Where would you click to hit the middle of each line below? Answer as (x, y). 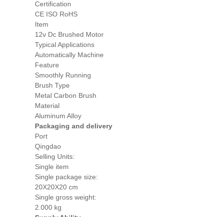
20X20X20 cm (56, 187)
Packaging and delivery (74, 126)
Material (47, 106)
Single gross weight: (66, 197)
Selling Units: (55, 157)
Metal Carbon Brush (66, 96)
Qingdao (48, 147)
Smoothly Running (63, 75)
